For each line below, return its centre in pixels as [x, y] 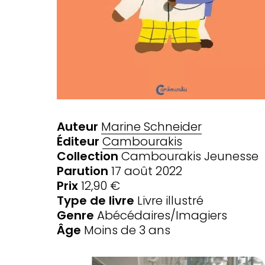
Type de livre [96, 200]
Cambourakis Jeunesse [188, 156]
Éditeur [78, 141]
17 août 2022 [145, 171]
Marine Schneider [151, 126]
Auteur [77, 126]
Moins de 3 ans [127, 230]
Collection [88, 156]
